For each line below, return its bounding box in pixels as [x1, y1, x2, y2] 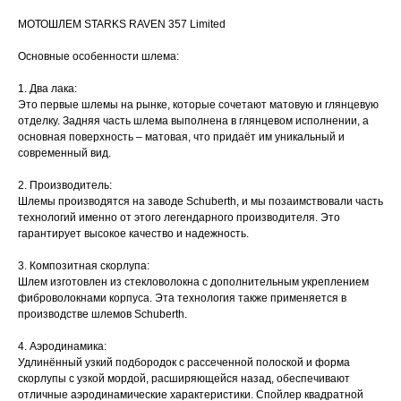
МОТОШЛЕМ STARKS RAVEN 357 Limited [18, 17, 226, 30]
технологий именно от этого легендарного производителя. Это [18, 210, 340, 224]
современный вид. [18, 146, 111, 159]
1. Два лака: [18, 81, 80, 95]
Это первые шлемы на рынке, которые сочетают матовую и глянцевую [18, 98, 379, 111]
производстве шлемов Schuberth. [18, 307, 187, 320]
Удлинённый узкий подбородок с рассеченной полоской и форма [18, 355, 350, 369]
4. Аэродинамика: [18, 339, 109, 353]
